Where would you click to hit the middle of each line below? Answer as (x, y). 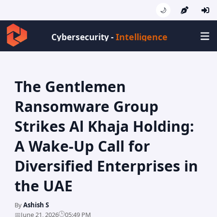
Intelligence (142, 37)
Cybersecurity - (84, 37)
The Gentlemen (70, 87)
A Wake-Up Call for (82, 146)
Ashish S (36, 205)
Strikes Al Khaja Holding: (104, 126)
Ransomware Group (86, 107)
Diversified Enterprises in (106, 166)
